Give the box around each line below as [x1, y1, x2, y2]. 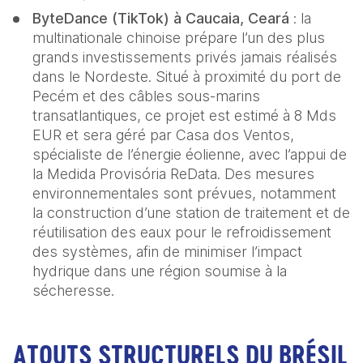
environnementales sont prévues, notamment [32, 185, 336, 203]
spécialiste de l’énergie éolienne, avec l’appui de [32, 146, 347, 164]
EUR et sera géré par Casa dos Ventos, [32, 126, 294, 144]
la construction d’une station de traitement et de [32, 204, 350, 222]
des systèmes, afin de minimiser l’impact [32, 243, 302, 261]
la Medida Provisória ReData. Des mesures [32, 165, 314, 183]
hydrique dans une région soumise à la [32, 263, 287, 280]
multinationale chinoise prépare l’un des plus [32, 29, 325, 47]
